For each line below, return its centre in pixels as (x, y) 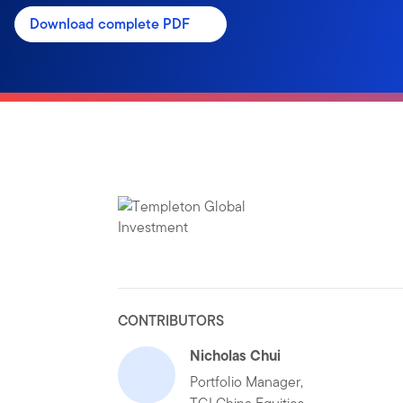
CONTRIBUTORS (171, 321)
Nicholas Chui (236, 355)
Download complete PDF (110, 24)
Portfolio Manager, (247, 382)
